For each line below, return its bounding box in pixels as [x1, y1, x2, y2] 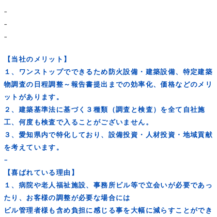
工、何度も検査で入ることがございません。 [4, 119, 153, 126]
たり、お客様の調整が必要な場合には [4, 194, 131, 201]
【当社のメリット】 [4, 56, 71, 63]
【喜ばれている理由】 [4, 169, 78, 176]
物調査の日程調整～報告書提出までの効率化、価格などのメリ [4, 81, 213, 88]
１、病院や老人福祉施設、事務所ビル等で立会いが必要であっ [4, 182, 213, 189]
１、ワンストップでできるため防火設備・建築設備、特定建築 [4, 68, 213, 76]
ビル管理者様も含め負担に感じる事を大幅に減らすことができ [4, 207, 213, 214]
